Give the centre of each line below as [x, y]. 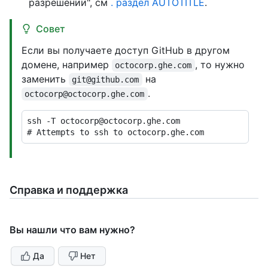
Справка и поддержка [69, 190]
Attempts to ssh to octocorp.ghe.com [120, 132]
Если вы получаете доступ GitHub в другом [126, 50]
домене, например [67, 65]
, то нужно [221, 65]
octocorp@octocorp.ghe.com [85, 94]
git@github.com [106, 80]
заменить [45, 79]
